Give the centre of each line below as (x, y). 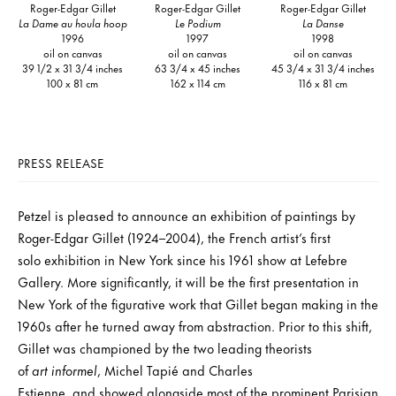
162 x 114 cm (198, 82)
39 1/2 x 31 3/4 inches (73, 67)
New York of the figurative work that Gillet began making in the (198, 303)
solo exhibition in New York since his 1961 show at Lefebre (183, 259)
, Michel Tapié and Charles (175, 369)
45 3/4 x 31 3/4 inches (323, 67)
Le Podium (198, 22)
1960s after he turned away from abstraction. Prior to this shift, (195, 325)
